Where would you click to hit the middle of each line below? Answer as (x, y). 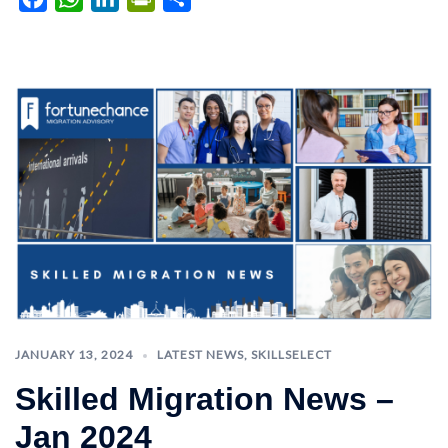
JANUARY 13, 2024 (74, 354)
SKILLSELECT (291, 354)
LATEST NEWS (200, 354)
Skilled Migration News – (204, 398)
